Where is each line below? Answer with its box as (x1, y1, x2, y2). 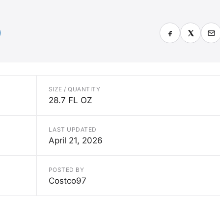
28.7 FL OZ (49, 95, 92, 106)
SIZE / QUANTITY (49, 85, 101, 93)
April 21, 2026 (49, 136, 103, 146)
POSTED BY (49, 166, 84, 174)
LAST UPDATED (49, 126, 97, 134)
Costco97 (49, 176, 86, 186)
